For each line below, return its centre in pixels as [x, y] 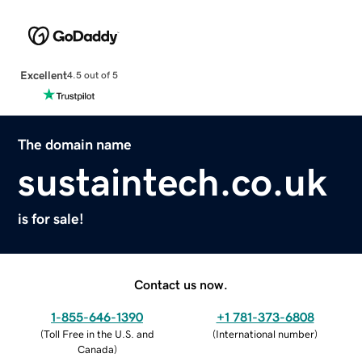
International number [265, 334]
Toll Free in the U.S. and [99, 334]
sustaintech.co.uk [173, 181]
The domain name [75, 144]
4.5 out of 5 [92, 76]
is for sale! [51, 219]
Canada [95, 349]
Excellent [43, 75]
